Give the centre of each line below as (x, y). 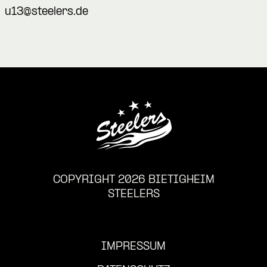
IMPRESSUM (133, 247)
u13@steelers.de (46, 12)
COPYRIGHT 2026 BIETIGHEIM (133, 180)
